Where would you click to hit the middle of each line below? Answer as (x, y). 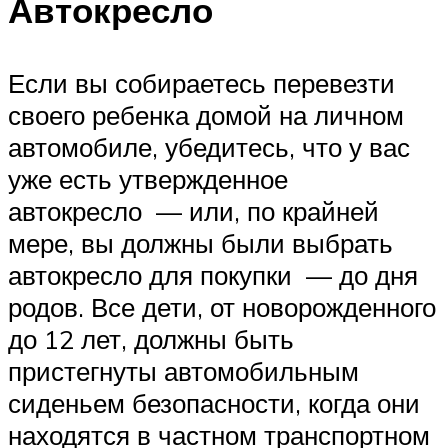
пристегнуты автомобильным (183, 371)
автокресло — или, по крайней (193, 211)
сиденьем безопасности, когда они (214, 403)
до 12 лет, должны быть (151, 339)
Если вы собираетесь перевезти (201, 83)
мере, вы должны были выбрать (200, 243)
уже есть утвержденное (148, 179)
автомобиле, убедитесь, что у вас (209, 147)
